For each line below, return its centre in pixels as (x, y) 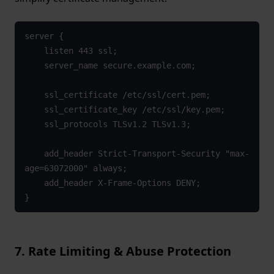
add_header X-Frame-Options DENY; (34, 183)
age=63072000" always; (76, 168)
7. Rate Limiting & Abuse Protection (123, 251)
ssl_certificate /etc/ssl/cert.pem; (34, 95)
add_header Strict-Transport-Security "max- (34, 154)
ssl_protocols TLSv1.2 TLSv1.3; (34, 124)
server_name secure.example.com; (34, 66)
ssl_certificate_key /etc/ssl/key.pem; (34, 110)
